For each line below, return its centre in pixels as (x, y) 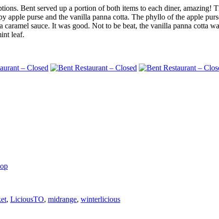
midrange (62, 199)
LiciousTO (27, 199)
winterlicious (100, 199)
